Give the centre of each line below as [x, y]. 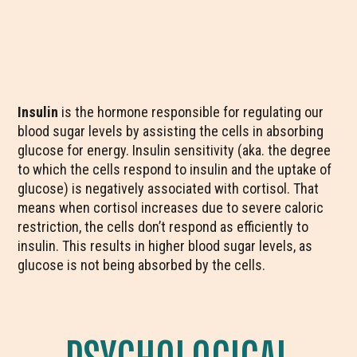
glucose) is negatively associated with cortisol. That [169, 188]
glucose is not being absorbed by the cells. [142, 265]
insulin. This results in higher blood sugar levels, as [165, 246]
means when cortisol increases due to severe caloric [171, 208]
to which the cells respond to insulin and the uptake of [175, 169]
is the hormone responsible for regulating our [191, 112]
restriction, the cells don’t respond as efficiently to [163, 227]
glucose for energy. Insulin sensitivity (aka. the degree [175, 150]
